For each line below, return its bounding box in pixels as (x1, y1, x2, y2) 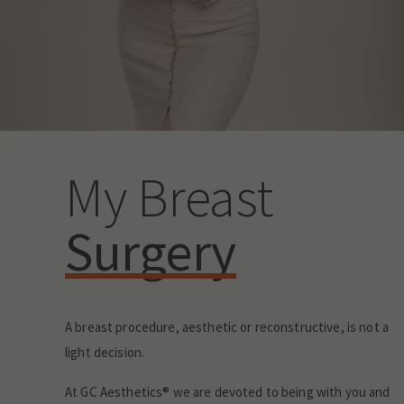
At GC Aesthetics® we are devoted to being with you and (65, 383, 390, 401)
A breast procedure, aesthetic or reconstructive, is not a (65, 318, 390, 336)
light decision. (65, 344, 145, 362)
